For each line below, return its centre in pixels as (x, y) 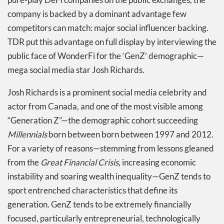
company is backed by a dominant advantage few (97, 13)
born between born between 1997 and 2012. (130, 134)
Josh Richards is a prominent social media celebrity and (107, 92)
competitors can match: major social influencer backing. (108, 27)
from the (24, 162)
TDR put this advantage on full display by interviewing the (112, 41)
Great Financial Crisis (79, 162)
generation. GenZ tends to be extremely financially (99, 204)
